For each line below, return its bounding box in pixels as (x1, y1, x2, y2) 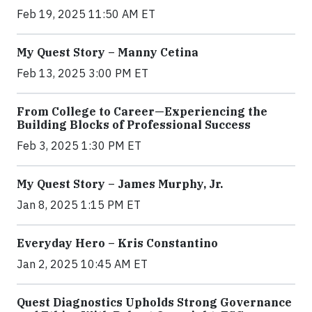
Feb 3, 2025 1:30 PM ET (17, 139, 141, 153)
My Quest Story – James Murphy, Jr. (17, 177, 223, 191)
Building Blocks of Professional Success (17, 118, 251, 132)
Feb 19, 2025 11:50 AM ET (17, 7, 155, 21)
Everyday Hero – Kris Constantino (17, 236, 218, 250)
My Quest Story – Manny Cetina (17, 45, 198, 59)
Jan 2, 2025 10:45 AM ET (17, 257, 148, 271)
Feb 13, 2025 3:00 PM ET (17, 66, 148, 80)
